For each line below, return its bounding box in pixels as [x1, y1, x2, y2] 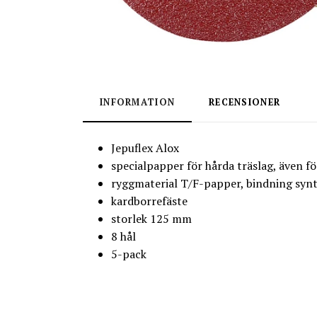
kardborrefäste [111, 193, 188, 209]
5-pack [111, 246, 146, 262]
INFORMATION [100, 96, 175, 108]
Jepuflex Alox [111, 140, 179, 156]
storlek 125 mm [111, 211, 192, 226]
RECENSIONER [209, 96, 281, 108]
